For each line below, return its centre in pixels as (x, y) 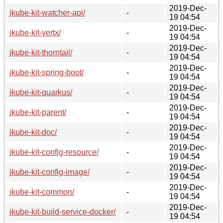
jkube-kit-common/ (42, 192)
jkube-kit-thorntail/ (41, 52)
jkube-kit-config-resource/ (54, 152)
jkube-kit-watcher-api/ (47, 12)
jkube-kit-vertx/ (35, 32)
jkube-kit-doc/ (33, 132)
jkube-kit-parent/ (38, 112)
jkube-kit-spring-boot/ (47, 72)
